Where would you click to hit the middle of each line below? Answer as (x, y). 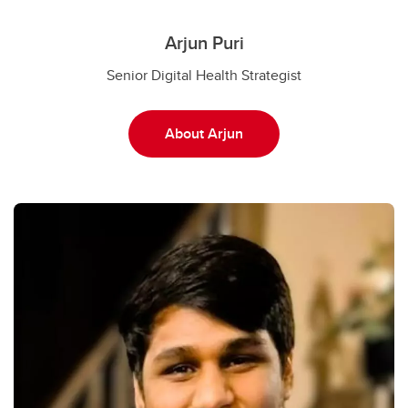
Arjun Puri (204, 42)
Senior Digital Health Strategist (204, 75)
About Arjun (204, 133)
